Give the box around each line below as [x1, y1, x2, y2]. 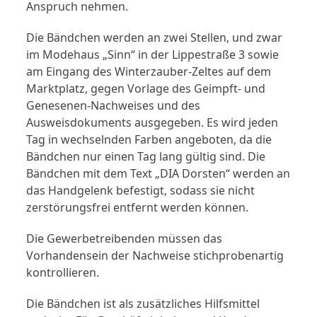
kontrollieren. [26, 264, 100, 280]
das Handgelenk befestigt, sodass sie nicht [26, 182, 255, 198]
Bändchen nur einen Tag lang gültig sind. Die [26, 148, 266, 164]
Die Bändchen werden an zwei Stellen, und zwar [26, 29, 283, 45]
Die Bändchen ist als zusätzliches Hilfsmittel [26, 295, 260, 311]
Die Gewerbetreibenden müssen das [26, 230, 223, 246]
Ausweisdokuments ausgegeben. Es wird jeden [26, 114, 279, 130]
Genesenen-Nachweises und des [26, 97, 201, 113]
